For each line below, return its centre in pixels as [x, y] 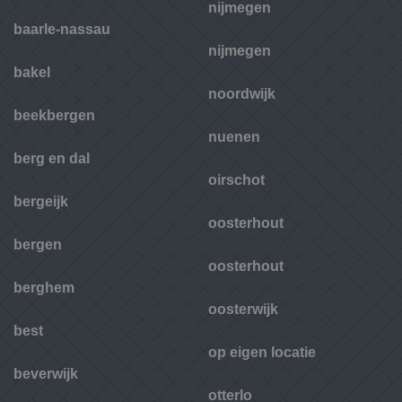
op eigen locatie [262, 353]
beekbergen [54, 116]
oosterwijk [243, 310]
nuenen [234, 137]
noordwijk [242, 94]
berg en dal [52, 159]
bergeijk [41, 202]
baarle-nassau [62, 30]
